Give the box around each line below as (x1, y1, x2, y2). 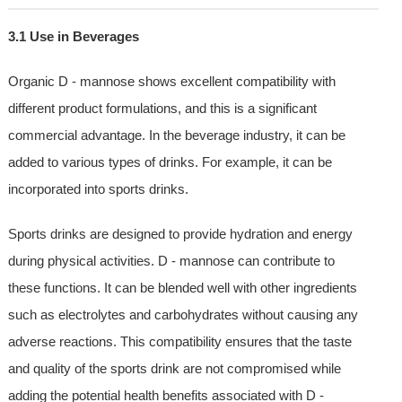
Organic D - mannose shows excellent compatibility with (7, 74, 336, 90)
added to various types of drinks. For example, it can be (7, 154, 332, 170)
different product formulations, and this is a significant (7, 100, 317, 117)
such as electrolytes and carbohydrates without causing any (7, 307, 358, 323)
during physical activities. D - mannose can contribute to (7, 253, 335, 269)
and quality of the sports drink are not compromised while (7, 361, 341, 377)
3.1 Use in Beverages (7, 29, 139, 45)
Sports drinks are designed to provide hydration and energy (7, 226, 353, 242)
